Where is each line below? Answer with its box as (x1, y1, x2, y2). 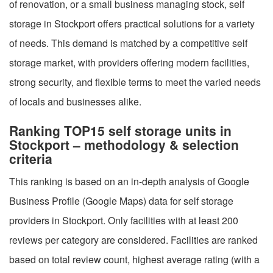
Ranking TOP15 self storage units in (9, 121, 232, 140)
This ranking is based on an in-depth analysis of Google (9, 174, 249, 188)
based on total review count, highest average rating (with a (9, 252, 260, 266)
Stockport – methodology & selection (9, 135, 239, 154)
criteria (9, 149, 52, 168)
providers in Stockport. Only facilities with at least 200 (9, 213, 238, 227)
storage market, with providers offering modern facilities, (9, 55, 249, 69)
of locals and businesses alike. (9, 94, 141, 108)
